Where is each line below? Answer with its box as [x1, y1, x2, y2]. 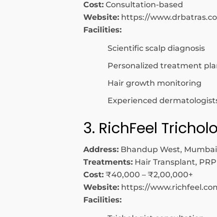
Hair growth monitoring [108, 78, 201, 88]
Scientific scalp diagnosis [108, 44, 205, 53]
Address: [83, 145, 119, 154]
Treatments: [83, 157, 133, 167]
